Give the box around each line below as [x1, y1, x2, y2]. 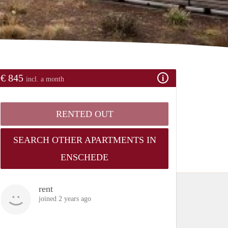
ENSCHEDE [61, 152, 108, 162]
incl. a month [26, 75, 64, 83]
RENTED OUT [55, 108, 113, 119]
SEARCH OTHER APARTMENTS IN [13, 134, 156, 145]
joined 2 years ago [39, 194, 91, 203]
